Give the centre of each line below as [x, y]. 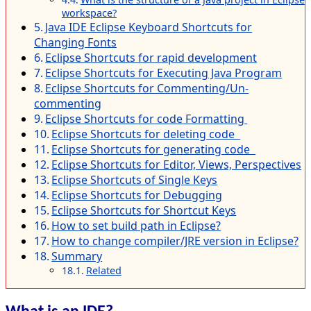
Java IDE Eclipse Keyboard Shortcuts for [149, 27]
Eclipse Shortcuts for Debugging [137, 195]
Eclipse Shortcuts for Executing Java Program [164, 73]
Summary [77, 256]
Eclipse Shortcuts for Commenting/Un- [147, 88]
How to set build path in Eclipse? [136, 225]
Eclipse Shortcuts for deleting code [146, 134]
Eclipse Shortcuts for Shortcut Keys [144, 210]
